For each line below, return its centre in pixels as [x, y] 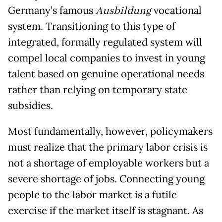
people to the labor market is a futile [92, 195]
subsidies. [30, 106]
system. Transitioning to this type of [92, 27]
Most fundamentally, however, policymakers [110, 132]
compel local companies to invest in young [107, 58]
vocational [176, 11]
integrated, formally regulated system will [105, 42]
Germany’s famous [52, 11]
